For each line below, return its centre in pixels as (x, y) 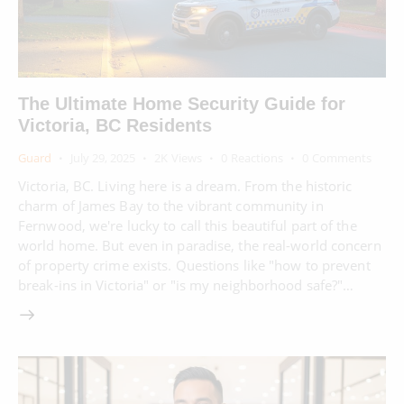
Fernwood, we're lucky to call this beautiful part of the (188, 225)
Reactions (257, 157)
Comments (341, 157)
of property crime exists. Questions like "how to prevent (194, 265)
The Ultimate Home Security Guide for (182, 103)
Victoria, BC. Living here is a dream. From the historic (185, 185)
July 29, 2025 (103, 157)
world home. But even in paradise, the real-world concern (200, 245)
